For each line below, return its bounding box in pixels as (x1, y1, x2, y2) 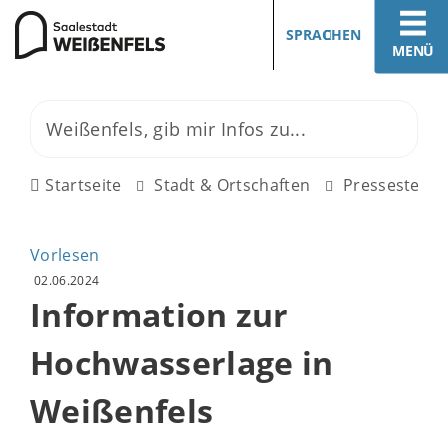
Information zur (30, 293, 289, 336)
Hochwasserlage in (30, 341, 334, 384)
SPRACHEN (286, 25, 361, 44)
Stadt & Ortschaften (154, 174, 311, 196)
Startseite (45, 174, 122, 196)
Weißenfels (30, 389, 214, 432)
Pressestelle (342, 174, 438, 196)
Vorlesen (30, 244, 100, 266)
